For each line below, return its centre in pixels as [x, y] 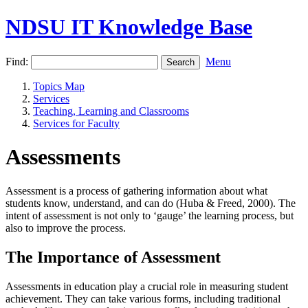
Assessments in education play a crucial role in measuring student [147, 286]
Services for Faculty [76, 123]
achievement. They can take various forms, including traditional [143, 298]
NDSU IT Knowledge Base [129, 27]
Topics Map [59, 86]
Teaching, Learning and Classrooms [111, 111]
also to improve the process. [66, 228]
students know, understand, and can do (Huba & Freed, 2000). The [151, 203]
